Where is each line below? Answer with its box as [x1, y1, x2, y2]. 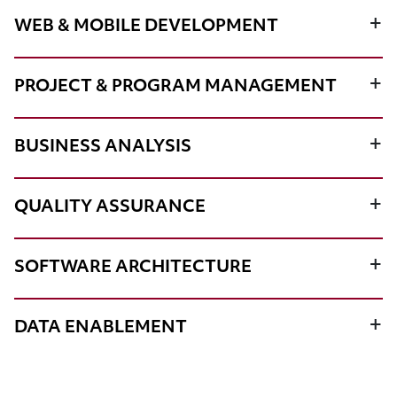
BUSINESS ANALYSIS [14, 140, 191, 155]
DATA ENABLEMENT [14, 321, 187, 336]
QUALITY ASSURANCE [14, 200, 206, 215]
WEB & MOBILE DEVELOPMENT [14, 19, 278, 35]
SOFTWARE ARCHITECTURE [14, 261, 252, 276]
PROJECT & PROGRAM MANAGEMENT [14, 80, 337, 95]
